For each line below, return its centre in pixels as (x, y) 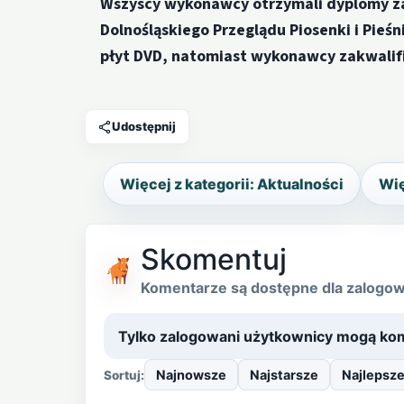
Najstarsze (284, 375)
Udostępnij (144, 126)
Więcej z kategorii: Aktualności (231, 184)
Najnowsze (191, 375)
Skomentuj (213, 260)
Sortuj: (124, 375)
